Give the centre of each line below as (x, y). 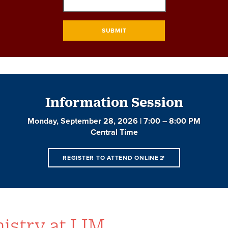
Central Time (114, 132)
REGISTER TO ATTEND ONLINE (111, 158)
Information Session (114, 102)
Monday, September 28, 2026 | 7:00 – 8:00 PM (114, 121)
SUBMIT (114, 31)
